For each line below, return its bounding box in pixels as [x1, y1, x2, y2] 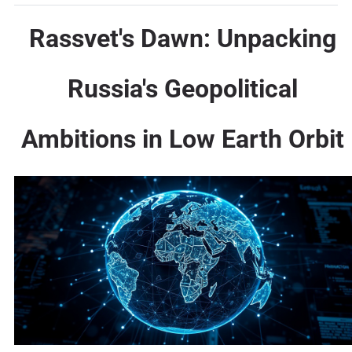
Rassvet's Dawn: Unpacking [29, 23, 337, 53]
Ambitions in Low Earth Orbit [21, 123, 345, 154]
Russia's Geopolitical [68, 73, 299, 104]
